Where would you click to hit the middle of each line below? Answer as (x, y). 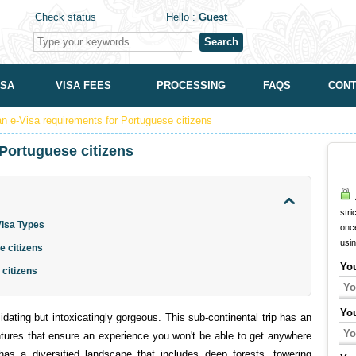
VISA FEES (83, 85)
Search (221, 42)
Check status (66, 17)
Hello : (182, 17)
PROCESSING (191, 85)
